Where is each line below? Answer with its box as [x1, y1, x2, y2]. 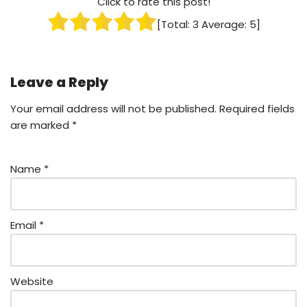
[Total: [156, 17, 193, 32]
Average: [198, 17, 249, 32]
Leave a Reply [10, 73, 108, 93]
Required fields [219, 101, 295, 116]
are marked [10, 118, 72, 133]
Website [10, 274, 53, 289]
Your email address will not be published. [10, 101, 217, 116]
